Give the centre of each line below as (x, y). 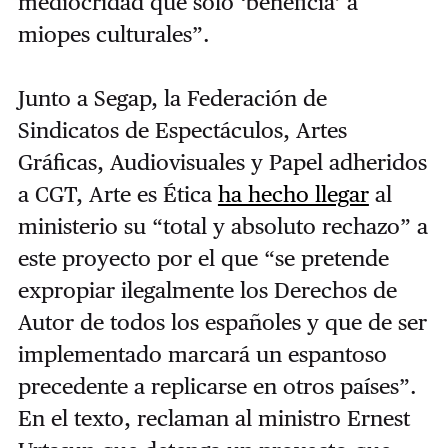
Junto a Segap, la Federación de (172, 97)
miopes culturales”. (113, 33)
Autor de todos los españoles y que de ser (222, 321)
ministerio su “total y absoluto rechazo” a (222, 225)
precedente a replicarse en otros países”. (217, 385)
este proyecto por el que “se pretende (203, 257)
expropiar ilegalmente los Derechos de (207, 289)
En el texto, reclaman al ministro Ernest (213, 417)
